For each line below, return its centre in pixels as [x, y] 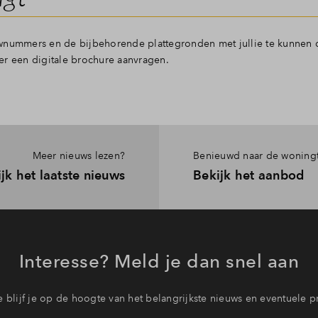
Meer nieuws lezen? [78, 155]
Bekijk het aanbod [249, 175]
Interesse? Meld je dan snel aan [159, 261]
